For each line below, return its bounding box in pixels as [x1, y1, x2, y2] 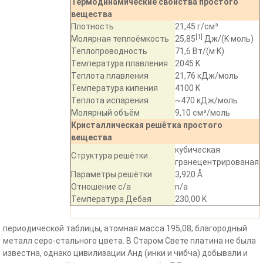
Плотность [71, 22, 114, 31]
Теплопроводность [71, 46, 147, 56]
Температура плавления [71, 59, 168, 68]
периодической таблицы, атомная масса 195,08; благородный [3, 224, 247, 233]
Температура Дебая [71, 194, 151, 204]
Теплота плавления [71, 71, 149, 80]
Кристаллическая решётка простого [71, 120, 222, 130]
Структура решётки [71, 151, 148, 160]
